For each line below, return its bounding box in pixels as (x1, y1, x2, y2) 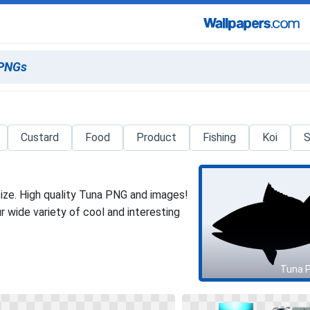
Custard (21, 130, 60, 144)
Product (136, 130, 177, 144)
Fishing (203, 130, 237, 144)
